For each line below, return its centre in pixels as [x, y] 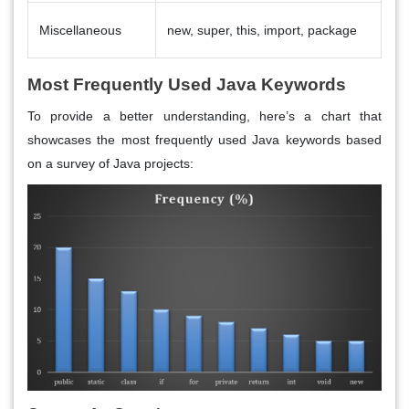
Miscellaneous [80, 30]
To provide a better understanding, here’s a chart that [204, 115]
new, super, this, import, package [262, 30]
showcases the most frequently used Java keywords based [204, 139]
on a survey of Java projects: [110, 163]
